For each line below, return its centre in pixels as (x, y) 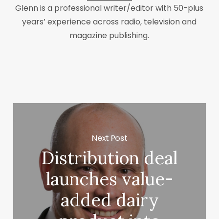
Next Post (110, 138)
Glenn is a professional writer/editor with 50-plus (109, 8)
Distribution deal (110, 158)
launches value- (110, 179)
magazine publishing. (109, 35)
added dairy (109, 200)
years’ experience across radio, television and (109, 22)
